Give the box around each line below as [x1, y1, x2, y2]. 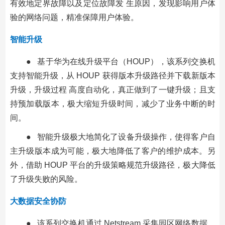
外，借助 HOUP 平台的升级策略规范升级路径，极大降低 [10, 160, 215, 169]
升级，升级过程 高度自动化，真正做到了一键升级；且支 [10, 85, 215, 94]
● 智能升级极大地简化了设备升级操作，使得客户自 [26, 132, 215, 141]
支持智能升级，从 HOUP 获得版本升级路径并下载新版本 [10, 71, 215, 80]
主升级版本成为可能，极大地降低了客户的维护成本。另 [10, 146, 215, 155]
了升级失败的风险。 [10, 174, 82, 183]
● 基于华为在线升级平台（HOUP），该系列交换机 [26, 57, 215, 66]
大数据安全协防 [10, 196, 66, 205]
